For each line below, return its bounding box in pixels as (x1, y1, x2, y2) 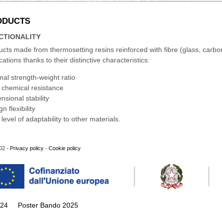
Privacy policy (10, 145, 44, 152)
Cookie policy (49, 145, 81, 152)
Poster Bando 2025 (18, 201, 78, 210)
